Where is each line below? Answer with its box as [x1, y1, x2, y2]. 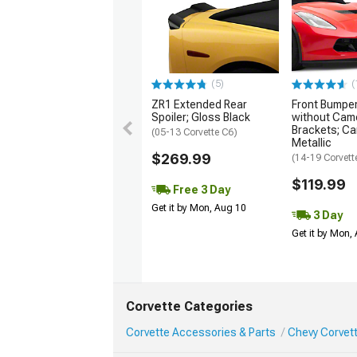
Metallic [292, 136, 331, 150]
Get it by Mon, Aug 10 [151, 202, 246, 214]
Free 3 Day [171, 182, 230, 196]
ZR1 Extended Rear [151, 98, 247, 112]
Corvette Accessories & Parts [126, 326, 276, 339]
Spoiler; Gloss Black [151, 111, 250, 124]
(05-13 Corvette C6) [151, 127, 237, 139]
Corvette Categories [126, 299, 253, 315]
